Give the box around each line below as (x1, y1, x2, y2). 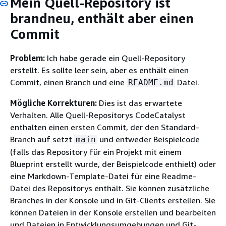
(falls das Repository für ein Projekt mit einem (10, 146, 182, 157)
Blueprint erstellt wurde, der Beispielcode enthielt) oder (10, 158, 216, 169)
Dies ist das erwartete (97, 97, 182, 108)
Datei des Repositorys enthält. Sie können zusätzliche (10, 183, 209, 193)
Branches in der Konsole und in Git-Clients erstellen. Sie (10, 195, 215, 205)
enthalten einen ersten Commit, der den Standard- (10, 122, 199, 132)
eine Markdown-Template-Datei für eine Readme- (10, 171, 196, 181)
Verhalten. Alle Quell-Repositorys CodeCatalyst (10, 109, 186, 120)
